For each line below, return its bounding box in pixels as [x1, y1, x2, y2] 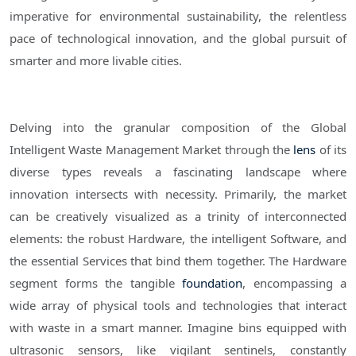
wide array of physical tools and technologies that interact [10, 297, 346, 314]
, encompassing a [242, 275, 346, 292]
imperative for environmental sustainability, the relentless [10, 8, 346, 25]
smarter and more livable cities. [10, 52, 182, 69]
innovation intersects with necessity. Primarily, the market [10, 186, 346, 203]
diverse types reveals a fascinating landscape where [10, 164, 346, 180]
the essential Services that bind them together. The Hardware [10, 253, 346, 269]
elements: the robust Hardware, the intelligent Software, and [10, 230, 346, 247]
